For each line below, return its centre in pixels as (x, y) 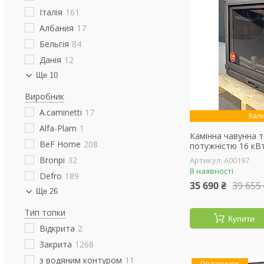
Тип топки (45, 212)
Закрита (56, 244)
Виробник (44, 96)
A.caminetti (61, 112)
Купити (241, 219)
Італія (51, 12)
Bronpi (52, 160)
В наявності (212, 171)
